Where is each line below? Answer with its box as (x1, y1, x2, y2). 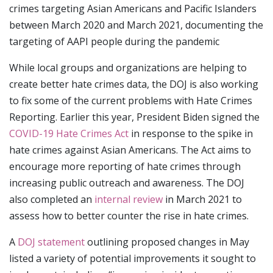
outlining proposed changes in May (85, 235, 249, 249)
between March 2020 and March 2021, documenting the (9, 18, 263, 32)
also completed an (9, 193, 94, 207)
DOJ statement (18, 235, 85, 249)
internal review (94, 193, 163, 207)
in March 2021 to (163, 193, 242, 207)
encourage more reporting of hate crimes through (9, 160, 241, 174)
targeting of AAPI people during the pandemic (9, 35, 219, 49)
